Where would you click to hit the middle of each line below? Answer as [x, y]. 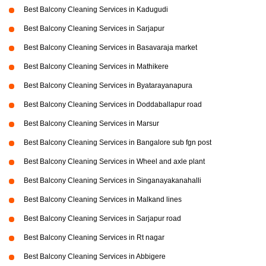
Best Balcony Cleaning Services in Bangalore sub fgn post [118, 143]
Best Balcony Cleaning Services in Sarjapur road [102, 219]
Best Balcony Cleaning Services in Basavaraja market [110, 48]
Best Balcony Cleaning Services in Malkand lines [103, 200]
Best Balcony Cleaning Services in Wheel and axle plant [114, 162]
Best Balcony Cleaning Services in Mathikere [96, 67]
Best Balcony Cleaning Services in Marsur [91, 124]
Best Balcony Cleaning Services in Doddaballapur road [113, 105]
